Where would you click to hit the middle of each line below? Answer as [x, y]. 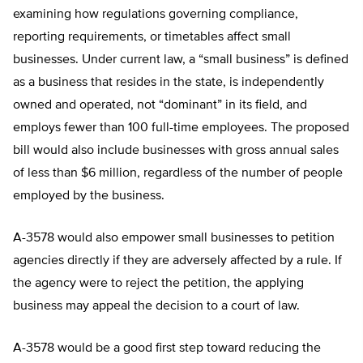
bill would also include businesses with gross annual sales [176, 151]
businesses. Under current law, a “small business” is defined [181, 60]
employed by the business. [89, 196]
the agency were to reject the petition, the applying [158, 284]
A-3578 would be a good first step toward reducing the [167, 349]
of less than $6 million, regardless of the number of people [178, 174]
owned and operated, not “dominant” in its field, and [160, 106]
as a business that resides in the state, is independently [169, 83]
